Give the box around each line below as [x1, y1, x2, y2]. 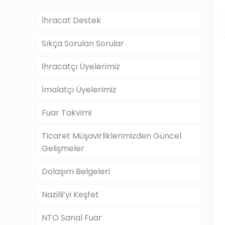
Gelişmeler [42, 143, 84, 154]
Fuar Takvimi [42, 107, 91, 119]
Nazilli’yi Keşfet [42, 189, 99, 200]
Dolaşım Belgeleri [42, 166, 110, 177]
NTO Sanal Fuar [42, 212, 102, 223]
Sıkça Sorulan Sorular [42, 38, 124, 49]
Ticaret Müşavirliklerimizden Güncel [42, 130, 181, 142]
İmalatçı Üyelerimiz [42, 84, 117, 95]
